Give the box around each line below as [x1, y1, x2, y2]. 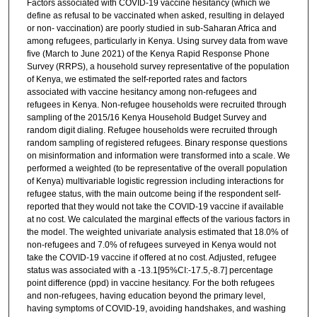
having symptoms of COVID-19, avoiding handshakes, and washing [26, 303, 286, 313]
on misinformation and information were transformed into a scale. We [26, 150, 290, 161]
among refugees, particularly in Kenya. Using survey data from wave [26, 35, 288, 46]
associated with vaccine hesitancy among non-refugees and [26, 86, 257, 97]
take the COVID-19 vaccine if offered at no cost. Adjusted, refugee [26, 252, 277, 263]
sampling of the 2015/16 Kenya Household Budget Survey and [26, 112, 267, 122]
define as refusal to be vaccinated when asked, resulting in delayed [26, 10, 284, 21]
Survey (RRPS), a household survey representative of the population [26, 61, 289, 71]
